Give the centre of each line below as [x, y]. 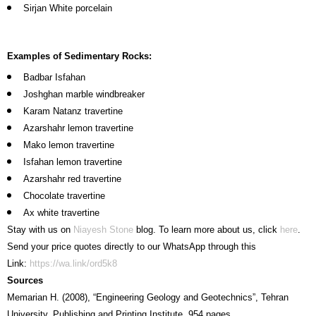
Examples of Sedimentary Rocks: [79, 56]
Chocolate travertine [64, 196]
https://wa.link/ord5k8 [73, 264]
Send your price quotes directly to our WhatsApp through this [132, 247]
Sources [25, 281]
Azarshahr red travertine [72, 179]
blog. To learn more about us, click [207, 230]
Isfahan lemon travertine [73, 162]
